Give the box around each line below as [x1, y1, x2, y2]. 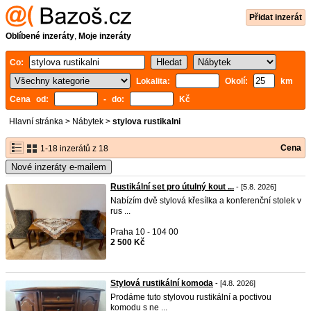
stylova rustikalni [112, 117, 180, 126]
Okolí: [219, 76, 253, 86]
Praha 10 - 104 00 [110, 227, 178, 237]
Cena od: [10, 94, 54, 104]
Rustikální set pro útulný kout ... [110, 182, 234, 192]
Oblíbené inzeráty [6, 31, 74, 41]
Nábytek [72, 117, 103, 126]
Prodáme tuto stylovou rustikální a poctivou [110, 292, 271, 302]
